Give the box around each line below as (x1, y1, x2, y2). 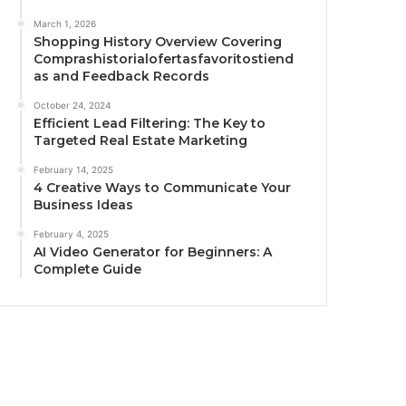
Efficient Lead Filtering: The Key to (34, 115, 266, 132)
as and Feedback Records (34, 68, 210, 85)
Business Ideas (34, 197, 134, 214)
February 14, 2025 (34, 164, 114, 176)
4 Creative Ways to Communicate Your (34, 179, 292, 197)
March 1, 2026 (34, 18, 97, 30)
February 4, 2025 (34, 228, 110, 240)
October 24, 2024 (34, 100, 111, 111)
